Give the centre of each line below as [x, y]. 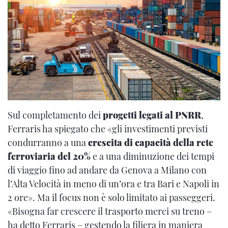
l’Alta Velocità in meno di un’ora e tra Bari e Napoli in [113, 184]
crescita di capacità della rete [151, 143]
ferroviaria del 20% [49, 156]
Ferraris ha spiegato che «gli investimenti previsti [108, 129]
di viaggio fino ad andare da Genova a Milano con [107, 170]
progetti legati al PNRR [152, 115]
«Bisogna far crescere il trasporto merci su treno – [110, 211]
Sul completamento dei [55, 115]
